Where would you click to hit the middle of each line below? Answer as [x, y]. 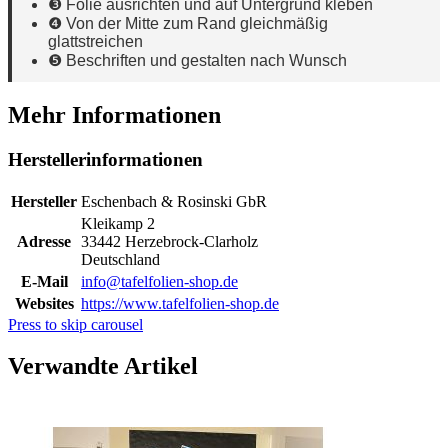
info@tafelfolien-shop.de [159, 281]
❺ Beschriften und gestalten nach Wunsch [197, 61]
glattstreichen [95, 42]
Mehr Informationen [114, 114]
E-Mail [44, 281]
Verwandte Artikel [103, 366]
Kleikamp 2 [118, 223]
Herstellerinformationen [105, 159]
